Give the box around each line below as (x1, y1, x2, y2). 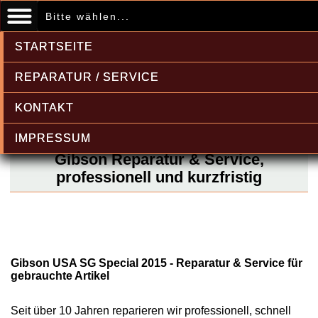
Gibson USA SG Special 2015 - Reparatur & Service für (11, 257, 302, 269)
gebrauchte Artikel (11, 270, 109, 282)
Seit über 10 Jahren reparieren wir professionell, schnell (11, 305, 291, 317)
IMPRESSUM (15, 132, 91, 144)
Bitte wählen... (45, 11, 130, 22)
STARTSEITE (15, 40, 93, 53)
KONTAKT (15, 102, 74, 114)
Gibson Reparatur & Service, (54, 150, 264, 168)
